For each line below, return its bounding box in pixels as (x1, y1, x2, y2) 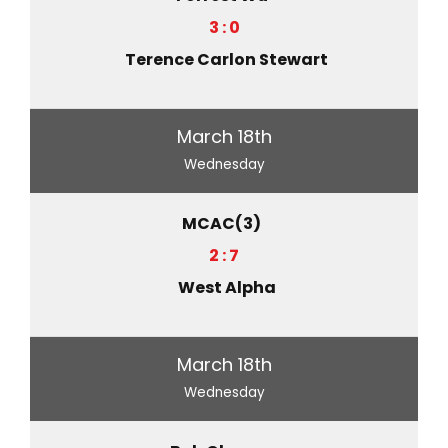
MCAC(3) (182, 211, 261, 235)
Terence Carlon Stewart (125, 47, 328, 71)
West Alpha (177, 275, 276, 299)
